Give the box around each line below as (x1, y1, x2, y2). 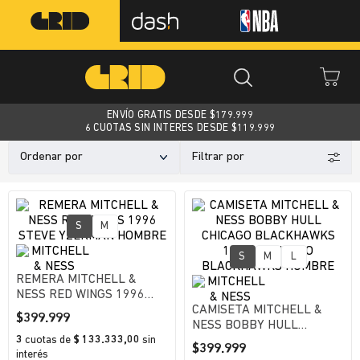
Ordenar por (20, 151, 83, 163)
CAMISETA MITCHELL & (192, 304, 322, 317)
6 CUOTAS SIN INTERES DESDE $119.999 (84, 123, 276, 133)
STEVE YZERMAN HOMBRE (16, 304, 164, 317)
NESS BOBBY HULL (192, 319, 298, 332)
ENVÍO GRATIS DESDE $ (106, 110, 215, 121)
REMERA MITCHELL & (16, 273, 137, 286)
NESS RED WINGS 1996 (16, 288, 145, 301)
